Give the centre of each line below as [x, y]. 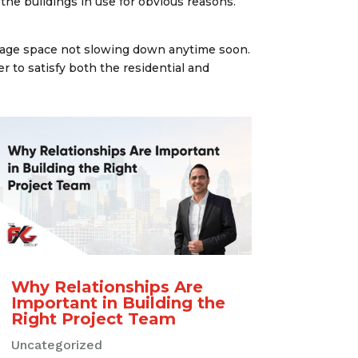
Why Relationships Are [107, 286]
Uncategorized [56, 344]
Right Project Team [93, 318]
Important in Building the [118, 302]
